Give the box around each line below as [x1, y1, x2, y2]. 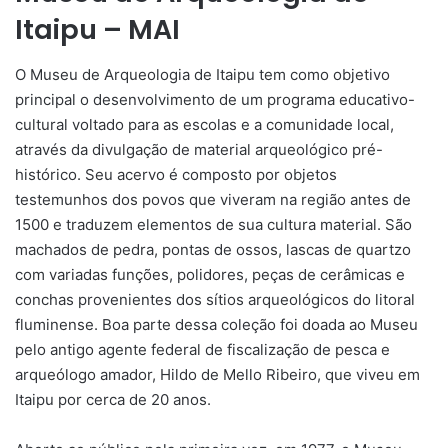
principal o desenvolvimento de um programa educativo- [15, 89, 415, 109]
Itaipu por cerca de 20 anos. [15, 389, 211, 409]
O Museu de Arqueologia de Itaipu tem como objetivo [15, 64, 390, 84]
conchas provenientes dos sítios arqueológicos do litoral [15, 289, 415, 309]
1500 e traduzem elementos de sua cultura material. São [15, 214, 412, 234]
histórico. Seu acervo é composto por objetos [15, 164, 337, 184]
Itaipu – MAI [15, 11, 180, 49]
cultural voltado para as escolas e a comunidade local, [15, 114, 394, 134]
